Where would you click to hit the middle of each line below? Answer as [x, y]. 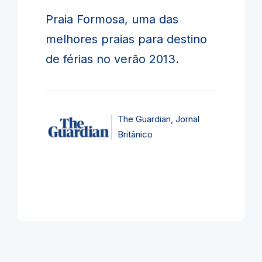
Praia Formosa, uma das [112, 19]
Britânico [135, 134]
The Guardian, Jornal [158, 119]
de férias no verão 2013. [112, 59]
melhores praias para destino [126, 39]
